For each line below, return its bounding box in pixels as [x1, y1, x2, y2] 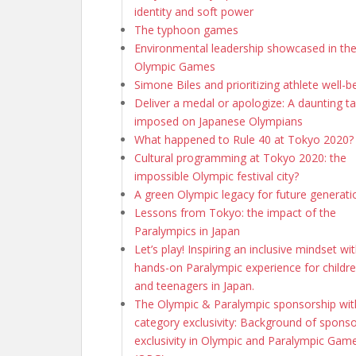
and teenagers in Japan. [134, 277, 254, 293]
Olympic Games [134, 58, 215, 74]
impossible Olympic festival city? [134, 168, 299, 184]
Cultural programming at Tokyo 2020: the [134, 149, 346, 165]
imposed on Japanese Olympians [134, 113, 303, 129]
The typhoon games [134, 21, 238, 37]
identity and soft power [134, 3, 253, 19]
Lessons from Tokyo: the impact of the [134, 204, 336, 220]
